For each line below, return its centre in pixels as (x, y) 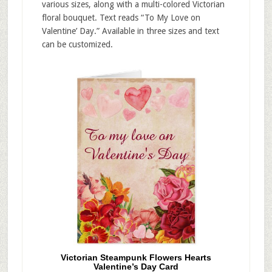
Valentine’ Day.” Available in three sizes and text (130, 31)
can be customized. (77, 44)
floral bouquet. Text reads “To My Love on (121, 17)
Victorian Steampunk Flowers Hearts (136, 258)
